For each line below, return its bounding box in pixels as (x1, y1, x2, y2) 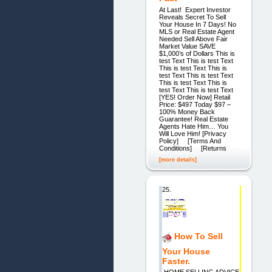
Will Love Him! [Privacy (158, 129, 226, 137)
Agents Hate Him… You (158, 122, 228, 130)
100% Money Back (158, 107, 215, 115)
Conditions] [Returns (158, 144, 226, 152)
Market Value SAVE (158, 42, 216, 50)
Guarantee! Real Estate (158, 115, 228, 123)
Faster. (161, 256, 190, 266)
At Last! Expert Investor (158, 5, 231, 13)
